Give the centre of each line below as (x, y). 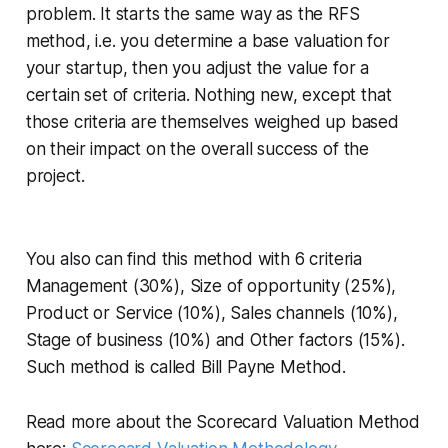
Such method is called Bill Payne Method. (185, 367)
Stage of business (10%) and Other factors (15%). (215, 340)
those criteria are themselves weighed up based (212, 122)
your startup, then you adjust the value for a (197, 68)
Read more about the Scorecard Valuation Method (222, 422)
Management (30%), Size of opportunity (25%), (211, 286)
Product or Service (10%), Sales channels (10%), (211, 313)
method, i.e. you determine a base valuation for (207, 41)
